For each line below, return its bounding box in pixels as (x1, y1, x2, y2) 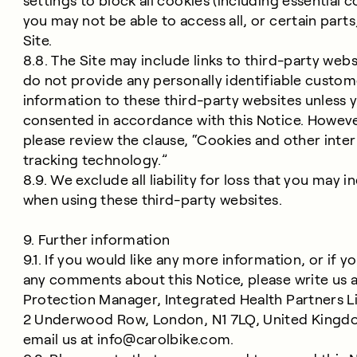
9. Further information (22, 232, 171, 248)
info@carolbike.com (96, 331, 231, 347)
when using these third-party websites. (22, 192, 283, 208)
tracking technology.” (22, 152, 168, 168)
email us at (22, 331, 97, 347)
